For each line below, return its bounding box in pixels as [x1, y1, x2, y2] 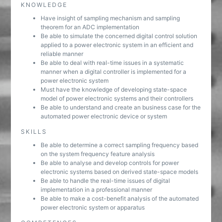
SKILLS [21, 128, 48, 135]
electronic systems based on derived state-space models [41, 168, 199, 175]
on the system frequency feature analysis [41, 150, 155, 158]
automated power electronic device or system [41, 112, 167, 120]
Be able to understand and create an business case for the [41, 104, 201, 111]
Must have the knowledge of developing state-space [41, 86, 187, 93]
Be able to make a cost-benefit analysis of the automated [41, 195, 199, 202]
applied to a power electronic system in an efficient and [41, 41, 194, 49]
